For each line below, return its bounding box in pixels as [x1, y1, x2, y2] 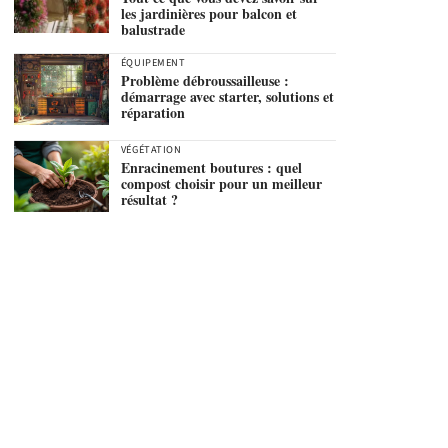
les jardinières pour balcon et [120, 2, 297, 24]
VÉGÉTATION [120, 142, 182, 158]
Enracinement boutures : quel [120, 157, 302, 179]
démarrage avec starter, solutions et [120, 86, 334, 108]
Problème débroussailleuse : [120, 70, 289, 92]
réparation [120, 102, 185, 124]
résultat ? [120, 189, 178, 211]
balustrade [120, 18, 185, 40]
